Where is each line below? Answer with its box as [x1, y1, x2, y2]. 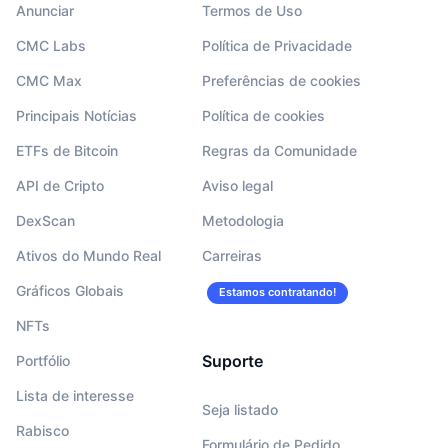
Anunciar [16, 2, 74, 20]
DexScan [16, 212, 75, 230]
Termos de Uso [201, 2, 302, 20]
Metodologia [201, 212, 284, 230]
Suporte [201, 351, 263, 372]
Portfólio [16, 352, 70, 370]
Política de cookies [201, 107, 325, 125]
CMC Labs [16, 37, 86, 55]
